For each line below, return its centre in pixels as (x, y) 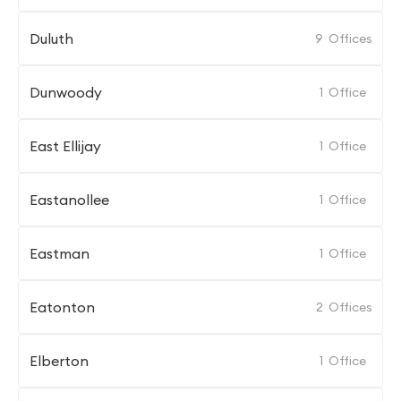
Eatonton (62, 307)
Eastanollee (69, 200)
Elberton (59, 361)
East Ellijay (65, 146)
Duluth (51, 38)
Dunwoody (66, 92)
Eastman (60, 253)
